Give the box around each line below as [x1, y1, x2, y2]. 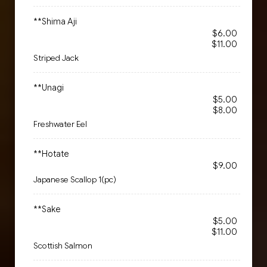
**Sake [33, 204, 61, 215]
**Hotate [33, 148, 69, 159]
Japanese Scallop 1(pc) [33, 175, 116, 185]
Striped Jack [33, 53, 79, 63]
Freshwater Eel [33, 119, 87, 129]
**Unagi [33, 82, 64, 93]
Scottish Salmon [33, 241, 92, 251]
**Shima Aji [33, 16, 77, 27]
